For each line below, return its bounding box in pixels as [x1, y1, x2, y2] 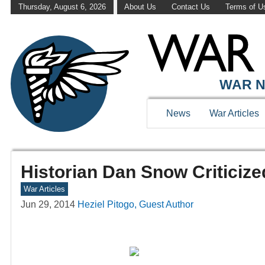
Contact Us [171, 2, 210, 12]
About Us [124, 2, 157, 12]
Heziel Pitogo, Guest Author [77, 199, 193, 210]
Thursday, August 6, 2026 [18, 2, 106, 12]
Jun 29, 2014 [21, 199, 75, 210]
